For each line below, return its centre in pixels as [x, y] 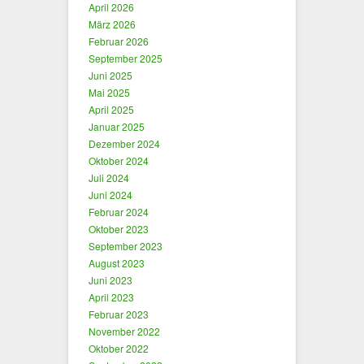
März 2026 [112, 24]
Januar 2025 [117, 126]
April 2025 [111, 109]
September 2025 [126, 58]
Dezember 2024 [124, 143]
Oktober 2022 [119, 348]
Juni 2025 [110, 75]
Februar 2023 [119, 314]
